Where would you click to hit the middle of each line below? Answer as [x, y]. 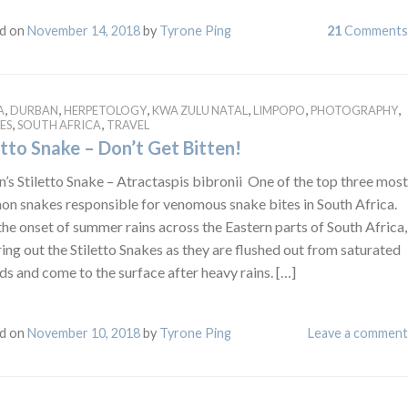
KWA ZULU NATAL [199, 110]
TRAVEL [127, 124]
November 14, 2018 [83, 30]
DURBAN [34, 110]
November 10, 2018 [83, 332]
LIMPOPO [279, 110]
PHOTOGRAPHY [354, 110]
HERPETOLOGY [105, 110]
